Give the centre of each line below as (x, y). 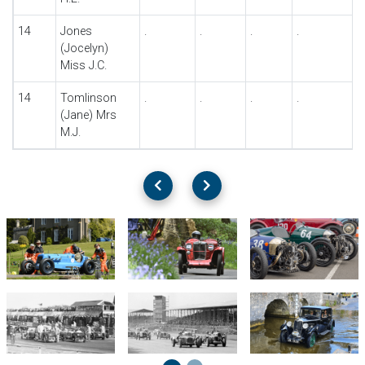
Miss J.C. (83, 66)
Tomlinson (88, 98)
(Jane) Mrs (88, 115)
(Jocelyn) (84, 48)
